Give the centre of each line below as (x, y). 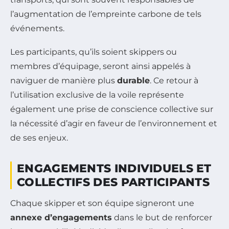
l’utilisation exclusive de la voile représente (97, 95)
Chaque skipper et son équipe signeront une (102, 203)
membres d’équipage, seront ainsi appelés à (100, 66)
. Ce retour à (174, 80)
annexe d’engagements (61, 217)
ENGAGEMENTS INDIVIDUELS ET (114, 168)
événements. (37, 28)
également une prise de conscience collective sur (112, 109)
